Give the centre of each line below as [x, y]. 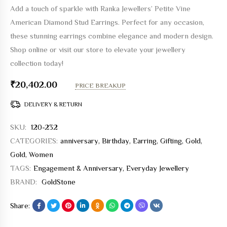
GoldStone [59, 181]
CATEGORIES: [34, 140]
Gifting [171, 140]
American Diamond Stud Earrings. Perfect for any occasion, [107, 22]
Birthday [116, 140]
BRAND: [24, 181]
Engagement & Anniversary [78, 168]
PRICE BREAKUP [100, 85]
